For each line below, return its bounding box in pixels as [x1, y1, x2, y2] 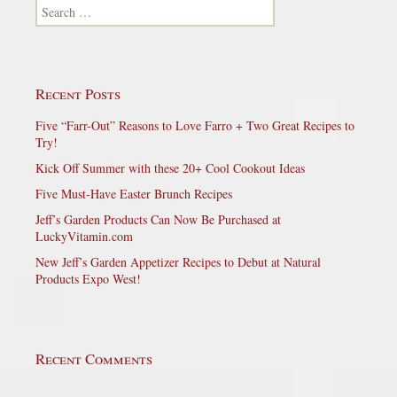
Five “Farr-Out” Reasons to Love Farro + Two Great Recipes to [35, 116, 354, 134]
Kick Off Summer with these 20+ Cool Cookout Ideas [35, 159, 305, 176]
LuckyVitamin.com [35, 227, 133, 245]
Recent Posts [35, 82, 121, 104]
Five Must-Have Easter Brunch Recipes [35, 184, 232, 202]
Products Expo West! [35, 269, 141, 287]
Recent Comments [35, 347, 152, 369]
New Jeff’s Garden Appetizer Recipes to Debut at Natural [35, 253, 321, 270]
